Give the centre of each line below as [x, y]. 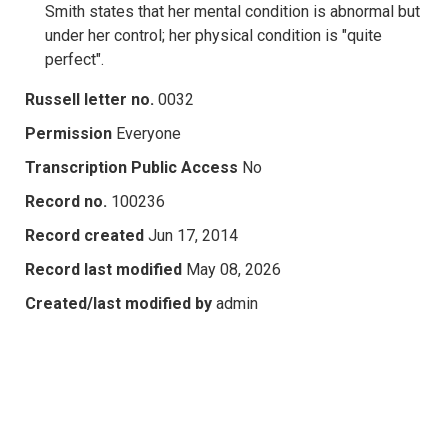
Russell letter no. [89, 99]
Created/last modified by [118, 303]
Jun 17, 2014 [193, 235]
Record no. [66, 201]
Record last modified [103, 269]
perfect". [74, 59]
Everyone [148, 133]
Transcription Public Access [131, 167]
